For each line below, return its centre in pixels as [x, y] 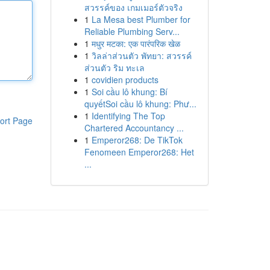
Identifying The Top [128, 116]
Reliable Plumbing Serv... [132, 31]
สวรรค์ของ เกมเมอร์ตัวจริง [133, 7]
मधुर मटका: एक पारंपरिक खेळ [136, 43]
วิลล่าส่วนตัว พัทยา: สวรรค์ [141, 55]
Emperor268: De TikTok [137, 140]
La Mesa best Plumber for [141, 19]
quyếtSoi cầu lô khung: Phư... [140, 104]
